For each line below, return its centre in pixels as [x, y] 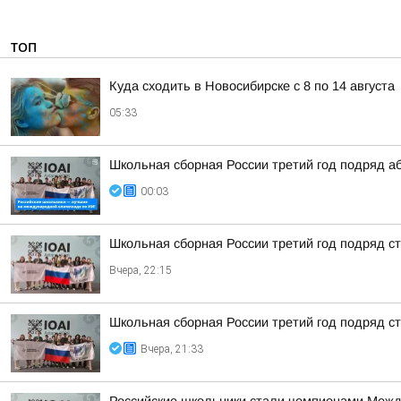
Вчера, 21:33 [172, 349]
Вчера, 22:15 [141, 270]
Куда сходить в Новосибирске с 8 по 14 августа [252, 86]
